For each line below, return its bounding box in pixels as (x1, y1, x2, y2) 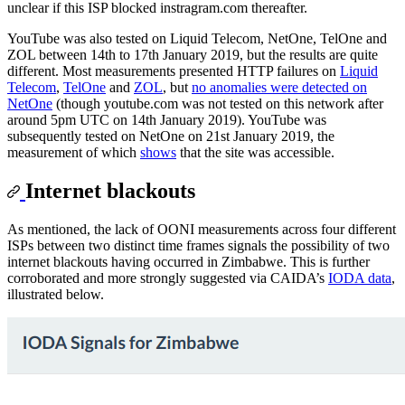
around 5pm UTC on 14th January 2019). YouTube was (7, 111, 326, 127)
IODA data (328, 269, 391, 286)
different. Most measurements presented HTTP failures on (7, 62, 340, 79)
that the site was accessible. (176, 144, 334, 160)
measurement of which (7, 144, 140, 160)
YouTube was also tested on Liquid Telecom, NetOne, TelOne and (7, 30, 387, 46)
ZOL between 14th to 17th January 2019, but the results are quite (7, 46, 378, 62)
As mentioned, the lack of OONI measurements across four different (7, 221, 396, 237)
